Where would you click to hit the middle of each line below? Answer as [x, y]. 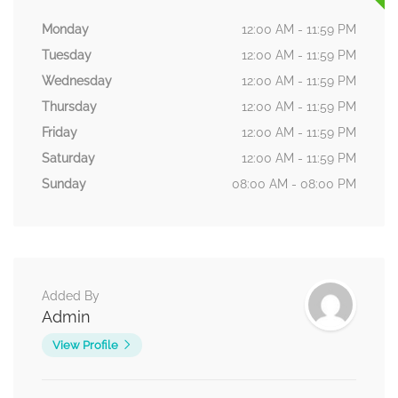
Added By [71, 296]
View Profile [85, 346]
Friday [60, 133]
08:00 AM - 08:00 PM [294, 184]
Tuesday [67, 56]
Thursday [69, 107]
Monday [65, 30]
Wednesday [77, 81]
